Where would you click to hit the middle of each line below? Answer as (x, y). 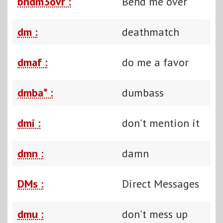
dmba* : (35, 92)
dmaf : (32, 62)
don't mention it (161, 123)
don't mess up (155, 214)
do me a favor (155, 62)
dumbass (143, 92)
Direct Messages (161, 183)
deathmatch (151, 32)
